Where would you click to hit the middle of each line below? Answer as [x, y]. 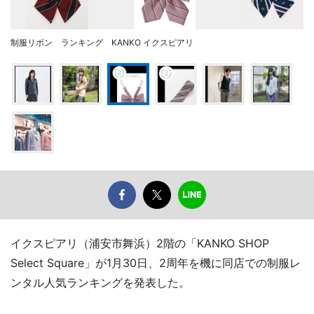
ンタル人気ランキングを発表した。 [100, 282]
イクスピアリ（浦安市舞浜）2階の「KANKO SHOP [140, 243]
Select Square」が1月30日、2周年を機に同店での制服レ [156, 262]
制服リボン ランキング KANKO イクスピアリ [102, 42]
